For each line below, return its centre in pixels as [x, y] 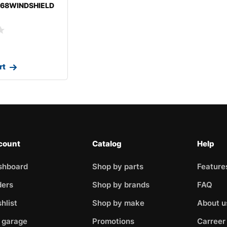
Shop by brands [121, 184]
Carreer [211, 221]
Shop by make [119, 203]
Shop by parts [118, 166]
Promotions [113, 221]
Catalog [107, 143]
